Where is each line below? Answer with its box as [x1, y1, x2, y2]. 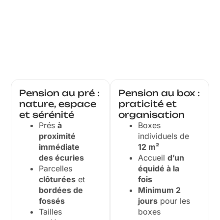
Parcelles [39, 164, 73, 174]
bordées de [39, 185, 83, 195]
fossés [39, 196, 65, 206]
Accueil [138, 153, 167, 163]
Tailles [39, 207, 62, 217]
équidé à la [138, 164, 179, 174]
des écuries [39, 153, 84, 163]
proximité [39, 131, 76, 141]
